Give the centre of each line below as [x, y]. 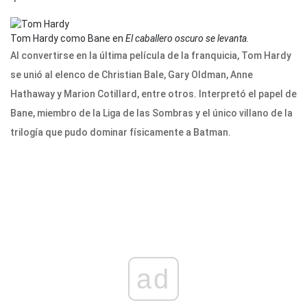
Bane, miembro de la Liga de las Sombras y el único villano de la [151, 113]
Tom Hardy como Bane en [67, 39]
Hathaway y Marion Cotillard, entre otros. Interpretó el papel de [153, 94]
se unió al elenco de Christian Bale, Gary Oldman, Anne [132, 75]
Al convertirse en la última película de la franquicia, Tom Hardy [151, 56]
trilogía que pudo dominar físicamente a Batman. [121, 133]
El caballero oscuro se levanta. [186, 39]
